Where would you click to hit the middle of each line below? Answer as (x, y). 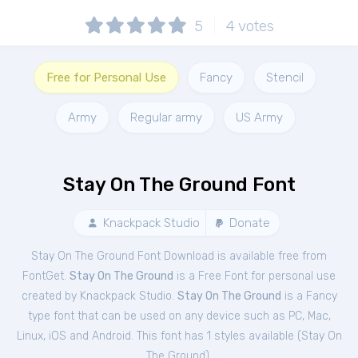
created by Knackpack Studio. (99, 296)
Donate (248, 223)
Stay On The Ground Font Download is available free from (179, 256)
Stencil (285, 78)
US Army (259, 117)
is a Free (199, 276)
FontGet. (46, 276)
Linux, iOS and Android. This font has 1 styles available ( (159, 336)
